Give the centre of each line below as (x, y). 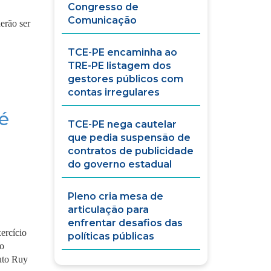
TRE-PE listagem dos (120, 66)
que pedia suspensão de (129, 138)
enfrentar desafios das (126, 223)
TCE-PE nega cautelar (122, 124)
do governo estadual (120, 164)
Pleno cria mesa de (116, 196)
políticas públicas (111, 236)
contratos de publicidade (131, 151)
